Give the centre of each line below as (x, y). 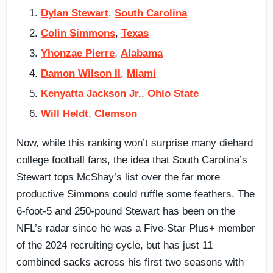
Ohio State (173, 93)
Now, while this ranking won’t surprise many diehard (135, 143)
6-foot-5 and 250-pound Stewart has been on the (126, 211)
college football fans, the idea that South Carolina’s (132, 160)
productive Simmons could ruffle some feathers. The (136, 194)
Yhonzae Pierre (78, 53)
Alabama (142, 53)
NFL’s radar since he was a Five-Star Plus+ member (136, 228)
